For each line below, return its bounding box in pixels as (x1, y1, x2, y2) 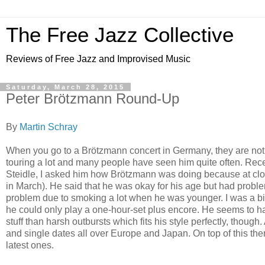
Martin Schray (20, 121, 77, 132)
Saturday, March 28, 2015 (6, 83, 125, 91)
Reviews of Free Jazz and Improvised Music (6, 54, 190, 64)
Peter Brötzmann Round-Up (6, 91, 179, 106)
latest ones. (6, 240, 54, 250)
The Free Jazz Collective (6, 24, 234, 46)
